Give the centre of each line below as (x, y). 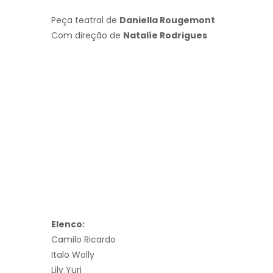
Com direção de (87, 35)
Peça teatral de (85, 20)
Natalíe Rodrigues (165, 35)
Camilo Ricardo (83, 239)
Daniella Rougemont (167, 20)
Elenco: (68, 224)
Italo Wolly (73, 254)
